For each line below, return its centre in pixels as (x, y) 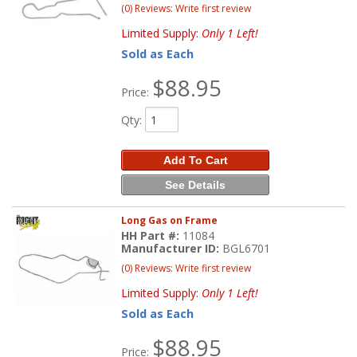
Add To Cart (195, 161)
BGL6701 (247, 248)
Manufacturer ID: (172, 248)
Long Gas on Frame (170, 220)
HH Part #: (152, 235)
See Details (196, 185)
